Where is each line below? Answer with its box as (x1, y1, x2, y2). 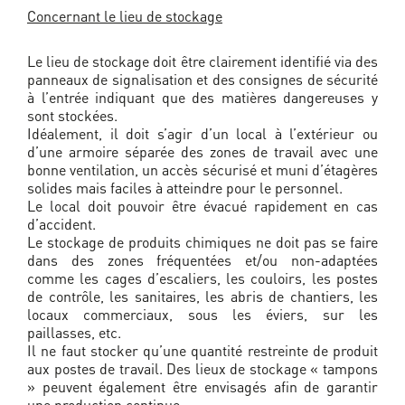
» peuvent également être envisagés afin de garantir (27, 377, 378, 397)
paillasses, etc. (27, 323, 121, 343)
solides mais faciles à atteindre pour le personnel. (27, 178, 343, 198)
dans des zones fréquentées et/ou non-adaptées (27, 250, 378, 270)
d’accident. (27, 214, 96, 234)
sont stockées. (27, 106, 118, 126)
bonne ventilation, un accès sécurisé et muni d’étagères (27, 160, 378, 180)
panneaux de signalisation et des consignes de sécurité (27, 70, 378, 89)
